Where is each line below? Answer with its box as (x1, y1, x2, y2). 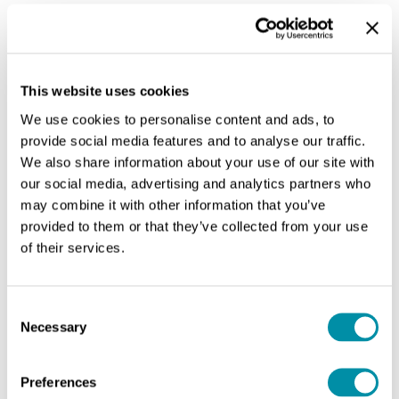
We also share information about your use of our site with (20, 154, 375, 169)
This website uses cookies (20, 83, 190, 99)
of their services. (20, 240, 125, 255)
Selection (6, 322, 61, 338)
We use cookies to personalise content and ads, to (20, 111, 335, 126)
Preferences (20, 374, 97, 389)
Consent (6, 301, 56, 316)
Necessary (20, 319, 86, 334)
